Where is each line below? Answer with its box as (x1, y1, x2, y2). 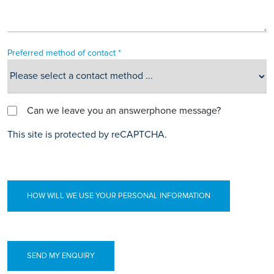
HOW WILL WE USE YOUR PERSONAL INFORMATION (27, 190, 210, 201)
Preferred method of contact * (7, 47, 121, 58)
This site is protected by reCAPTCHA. (7, 128, 167, 141)
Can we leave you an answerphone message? (27, 104, 221, 117)
